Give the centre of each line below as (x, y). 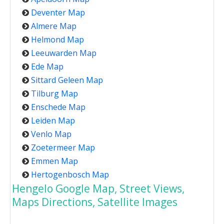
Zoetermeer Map (63, 148)
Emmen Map (54, 161)
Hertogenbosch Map (70, 175)
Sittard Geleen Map (67, 80)
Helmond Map (57, 40)
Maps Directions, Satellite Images (95, 202)
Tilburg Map (54, 94)
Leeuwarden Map (64, 53)
